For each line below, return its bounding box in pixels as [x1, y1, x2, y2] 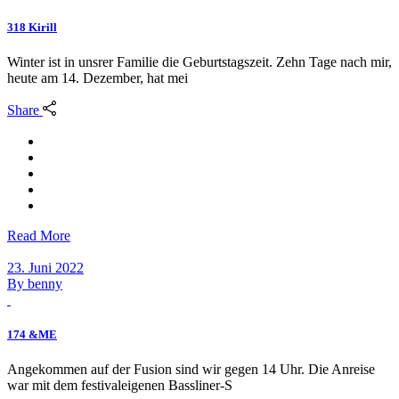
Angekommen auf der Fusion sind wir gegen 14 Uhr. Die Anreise [7, 361, 375, 377]
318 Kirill [7, 20, 57, 35]
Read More [7, 227, 70, 243]
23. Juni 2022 [7, 259, 84, 275]
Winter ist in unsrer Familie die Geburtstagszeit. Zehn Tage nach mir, [7, 54, 392, 70]
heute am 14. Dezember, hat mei [7, 70, 188, 86]
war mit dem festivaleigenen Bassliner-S [7, 377, 232, 393]
